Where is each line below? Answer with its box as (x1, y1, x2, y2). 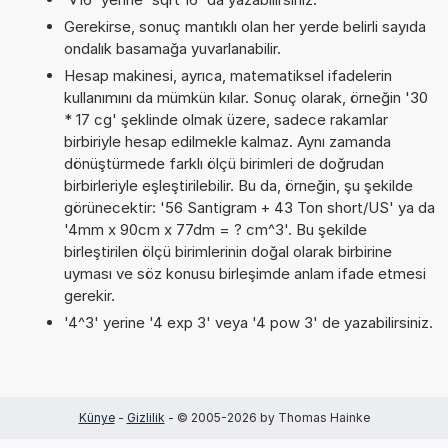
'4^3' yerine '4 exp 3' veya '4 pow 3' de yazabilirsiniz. (63, 312, 433, 332)
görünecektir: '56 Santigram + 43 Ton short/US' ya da (63, 197, 435, 217)
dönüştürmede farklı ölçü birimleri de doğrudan (63, 153, 384, 173)
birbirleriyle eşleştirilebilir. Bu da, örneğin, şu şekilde (63, 175, 413, 195)
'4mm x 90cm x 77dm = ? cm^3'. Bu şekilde (63, 219, 367, 239)
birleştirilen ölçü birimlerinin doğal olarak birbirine (63, 241, 392, 261)
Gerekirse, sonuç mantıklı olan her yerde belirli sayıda (63, 16, 426, 36)
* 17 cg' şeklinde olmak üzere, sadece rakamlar (63, 109, 388, 129)
